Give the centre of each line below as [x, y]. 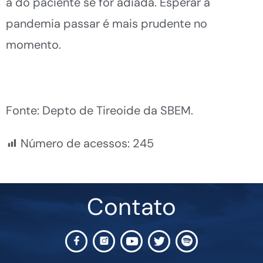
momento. [35, 44]
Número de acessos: [75, 143]
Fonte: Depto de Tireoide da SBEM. [100, 110]
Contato [131, 206]
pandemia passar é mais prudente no [107, 23]
